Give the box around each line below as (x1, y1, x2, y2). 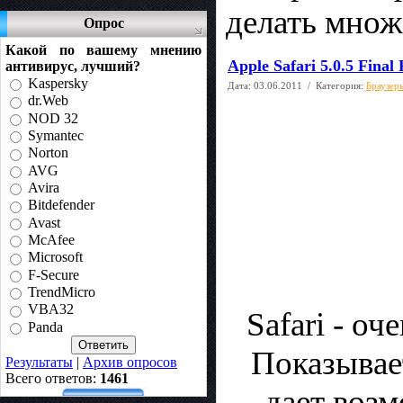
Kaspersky (28, 76, 88, 92)
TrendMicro (28, 284, 95, 300)
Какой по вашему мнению (5, 42, 201, 58)
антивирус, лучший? (5, 58, 140, 74)
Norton (28, 145, 68, 161)
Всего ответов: (5, 370, 100, 386)
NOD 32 (28, 110, 78, 126)
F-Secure (28, 266, 79, 282)
